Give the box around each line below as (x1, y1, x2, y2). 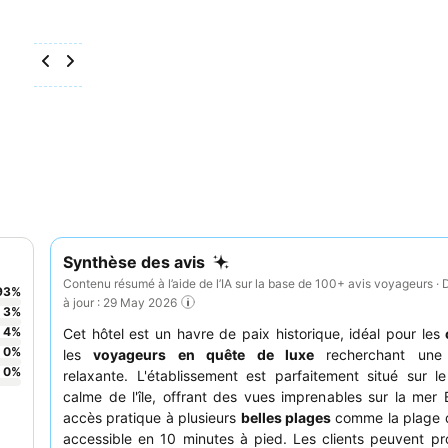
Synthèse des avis (63, 252, 205, 272)
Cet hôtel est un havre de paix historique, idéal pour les (63, 325, 446, 343)
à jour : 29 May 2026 (63, 294, 177, 310)
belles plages (240, 409, 332, 427)
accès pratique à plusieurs (63, 409, 241, 427)
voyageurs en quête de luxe (93, 346, 314, 364)
